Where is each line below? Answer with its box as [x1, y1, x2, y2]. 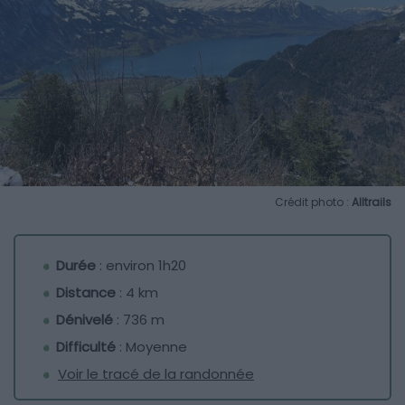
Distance [56, 282, 116, 302]
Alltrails [352, 193, 391, 210]
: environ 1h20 [96, 255, 186, 275]
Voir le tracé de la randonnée [58, 363, 254, 383]
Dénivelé [56, 309, 113, 329]
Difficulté [56, 336, 116, 356]
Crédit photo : [275, 193, 352, 210]
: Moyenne [116, 336, 187, 356]
